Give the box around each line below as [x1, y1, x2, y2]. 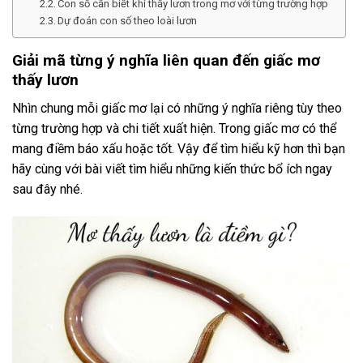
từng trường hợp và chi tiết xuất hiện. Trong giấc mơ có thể [12, 120, 336, 136]
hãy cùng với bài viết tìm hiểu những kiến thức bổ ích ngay [12, 160, 332, 177]
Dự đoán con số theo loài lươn [58, 15, 198, 28]
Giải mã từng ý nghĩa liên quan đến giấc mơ [12, 51, 320, 70]
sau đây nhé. [12, 181, 83, 197]
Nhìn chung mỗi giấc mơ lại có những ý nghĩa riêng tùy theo [12, 100, 342, 116]
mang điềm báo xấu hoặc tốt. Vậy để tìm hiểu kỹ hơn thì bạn [12, 140, 345, 156]
